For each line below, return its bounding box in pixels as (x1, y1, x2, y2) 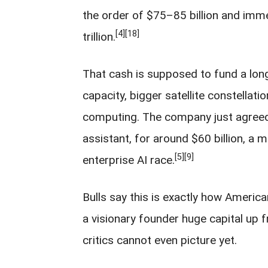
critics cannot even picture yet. (83, 233, 237, 247)
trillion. (83, 30, 115, 44)
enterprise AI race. (83, 153, 175, 167)
